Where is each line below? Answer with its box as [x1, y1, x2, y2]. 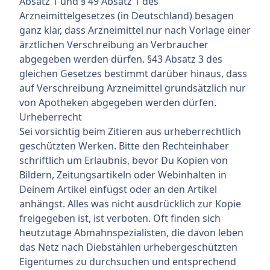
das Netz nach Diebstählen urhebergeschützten [19, 240, 237, 254]
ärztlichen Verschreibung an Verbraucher [19, 38, 209, 52]
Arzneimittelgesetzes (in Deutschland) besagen [19, 9, 234, 23]
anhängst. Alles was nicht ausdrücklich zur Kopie [19, 197, 241, 211]
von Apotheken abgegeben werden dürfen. [19, 96, 216, 110]
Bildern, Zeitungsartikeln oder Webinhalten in [19, 168, 227, 182]
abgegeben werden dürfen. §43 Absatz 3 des [19, 52, 222, 66]
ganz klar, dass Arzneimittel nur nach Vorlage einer [19, 24, 251, 37]
